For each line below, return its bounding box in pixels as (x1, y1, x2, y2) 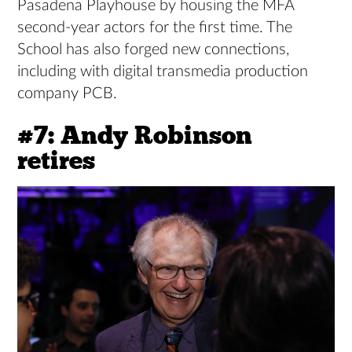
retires (17, 145, 96, 176)
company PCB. (17, 85, 118, 101)
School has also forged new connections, (17, 41, 290, 57)
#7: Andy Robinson (17, 119, 253, 151)
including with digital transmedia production (17, 63, 309, 79)
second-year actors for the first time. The (17, 19, 293, 35)
